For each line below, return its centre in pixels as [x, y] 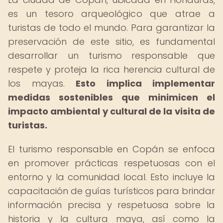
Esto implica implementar [145, 83]
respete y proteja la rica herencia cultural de [111, 69]
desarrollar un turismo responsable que [111, 56]
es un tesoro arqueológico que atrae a [111, 14]
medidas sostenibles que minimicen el [111, 97]
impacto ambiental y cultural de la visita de [111, 111]
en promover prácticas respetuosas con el [111, 163]
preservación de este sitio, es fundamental [111, 42]
